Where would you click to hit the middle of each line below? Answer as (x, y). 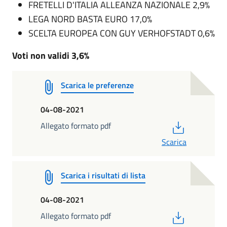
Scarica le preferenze (97, 85)
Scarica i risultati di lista (103, 175)
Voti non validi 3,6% (51, 55)
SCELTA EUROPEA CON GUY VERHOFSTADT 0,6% (122, 33)
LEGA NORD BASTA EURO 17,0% (90, 19)
